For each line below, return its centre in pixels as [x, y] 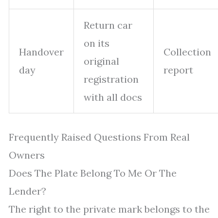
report [178, 70]
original [101, 61]
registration [111, 79]
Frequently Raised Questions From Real [99, 137]
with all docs [113, 97]
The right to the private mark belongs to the [109, 209]
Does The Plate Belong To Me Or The [93, 173]
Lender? [27, 191]
